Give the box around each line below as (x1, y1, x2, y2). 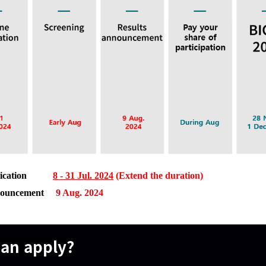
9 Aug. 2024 (56, 187, 103, 198)
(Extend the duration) (113, 170, 203, 180)
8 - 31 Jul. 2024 (53, 170, 113, 180)
